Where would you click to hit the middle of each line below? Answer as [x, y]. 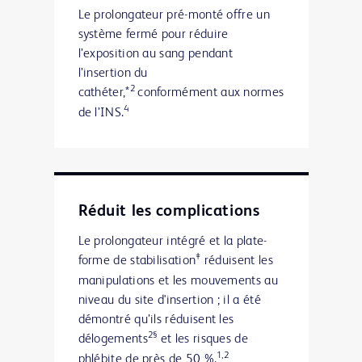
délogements [113, 339]
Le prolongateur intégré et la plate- [173, 241]
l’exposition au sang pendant [156, 54]
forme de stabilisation [137, 261]
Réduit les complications [169, 211]
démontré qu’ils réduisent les [156, 320]
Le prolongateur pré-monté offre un [174, 15]
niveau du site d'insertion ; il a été [169, 300]
